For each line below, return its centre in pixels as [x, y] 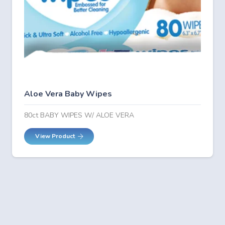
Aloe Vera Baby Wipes [68, 94]
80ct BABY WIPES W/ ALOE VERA [79, 116]
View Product [55, 136]
